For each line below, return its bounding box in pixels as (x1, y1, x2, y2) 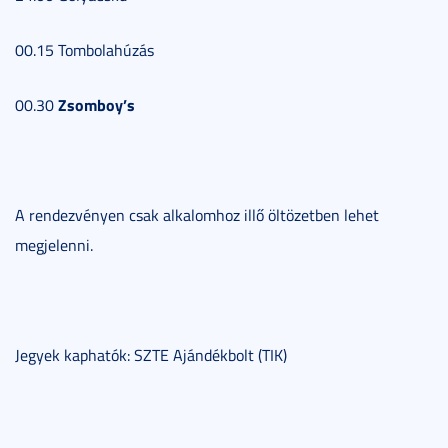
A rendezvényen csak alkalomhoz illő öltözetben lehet (15, 203, 379, 226)
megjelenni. (15, 233, 93, 256)
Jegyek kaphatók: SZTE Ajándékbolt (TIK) (15, 343, 287, 366)
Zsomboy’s (58, 92, 135, 116)
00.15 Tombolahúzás (15, 38, 154, 61)
